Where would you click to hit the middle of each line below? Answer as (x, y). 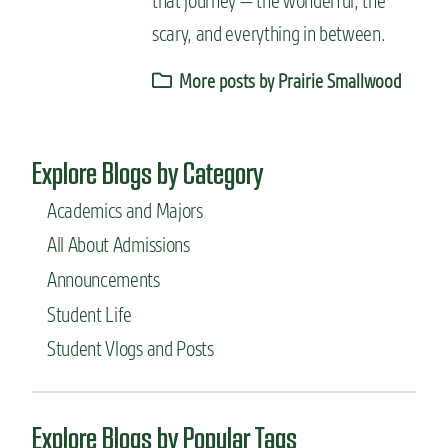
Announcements (103, 280)
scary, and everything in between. (269, 33)
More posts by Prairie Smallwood (288, 81)
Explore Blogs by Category (147, 172)
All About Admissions (118, 245)
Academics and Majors (125, 210)
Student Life (90, 314)
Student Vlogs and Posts (130, 349)
